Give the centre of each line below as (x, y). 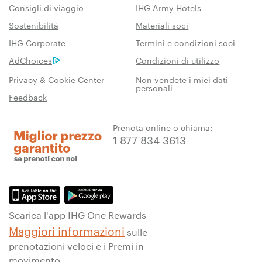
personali (154, 88)
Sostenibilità (34, 25)
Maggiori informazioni (67, 230)
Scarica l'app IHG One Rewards (77, 215)
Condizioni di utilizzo (178, 61)
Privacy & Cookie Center (56, 80)
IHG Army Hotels (169, 8)
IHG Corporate (37, 43)
